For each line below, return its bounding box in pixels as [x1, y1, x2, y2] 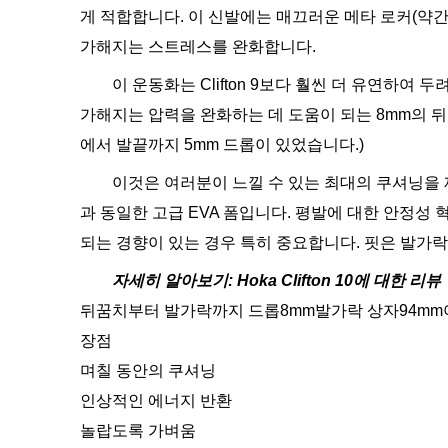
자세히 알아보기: [112, 272, 233, 289]
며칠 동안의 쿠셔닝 [80, 362, 216, 379]
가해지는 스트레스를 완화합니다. [80, 38, 316, 55]
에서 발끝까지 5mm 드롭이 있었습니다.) [80, 136, 364, 153]
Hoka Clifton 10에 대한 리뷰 [237, 272, 441, 289]
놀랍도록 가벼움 [80, 422, 196, 439]
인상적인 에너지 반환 [80, 392, 232, 409]
